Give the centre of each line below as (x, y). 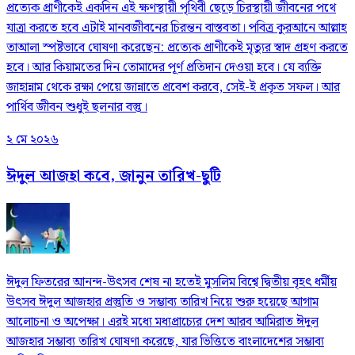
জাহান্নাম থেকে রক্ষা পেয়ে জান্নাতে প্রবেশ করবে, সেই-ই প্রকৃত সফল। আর (173, 88)
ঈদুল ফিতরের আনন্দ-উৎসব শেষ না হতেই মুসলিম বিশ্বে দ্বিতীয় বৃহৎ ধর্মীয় (172, 282)
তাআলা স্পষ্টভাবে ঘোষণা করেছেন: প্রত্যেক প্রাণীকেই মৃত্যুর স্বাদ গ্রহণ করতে (177, 48)
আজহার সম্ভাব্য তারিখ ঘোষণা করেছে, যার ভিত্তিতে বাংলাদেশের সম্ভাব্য (165, 342)
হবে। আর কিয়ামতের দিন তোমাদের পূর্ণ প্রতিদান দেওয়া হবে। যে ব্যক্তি (164, 68)
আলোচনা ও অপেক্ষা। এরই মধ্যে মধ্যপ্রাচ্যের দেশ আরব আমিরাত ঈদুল (162, 322)
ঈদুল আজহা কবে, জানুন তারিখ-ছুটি (114, 177)
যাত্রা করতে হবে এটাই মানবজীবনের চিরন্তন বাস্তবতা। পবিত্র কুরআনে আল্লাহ (177, 29)
